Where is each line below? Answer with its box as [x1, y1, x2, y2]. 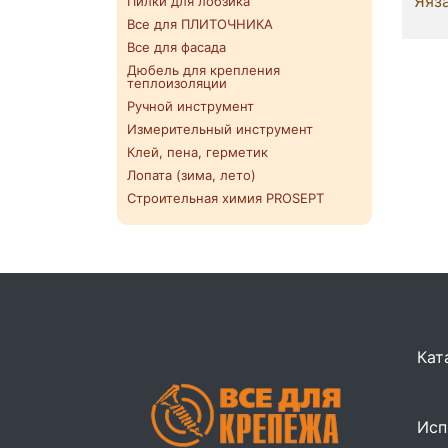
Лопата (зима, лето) [127, 167, 256, 184]
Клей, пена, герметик [127, 144, 268, 161]
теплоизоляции [127, 75, 227, 92]
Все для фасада [127, 39, 226, 56]
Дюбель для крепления [127, 62, 280, 79]
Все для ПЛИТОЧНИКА [127, 16, 273, 33]
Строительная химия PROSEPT [127, 190, 324, 207]
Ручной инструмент [127, 98, 254, 115]
